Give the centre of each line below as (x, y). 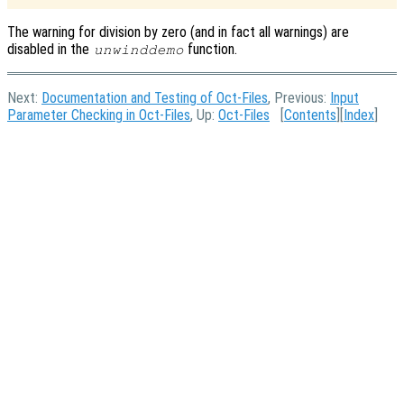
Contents (310, 115)
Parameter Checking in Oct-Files (99, 115)
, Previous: (299, 97)
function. (211, 49)
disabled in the (50, 49)
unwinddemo (138, 49)
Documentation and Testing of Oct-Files (155, 97)
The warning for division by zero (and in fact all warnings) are (178, 32)
